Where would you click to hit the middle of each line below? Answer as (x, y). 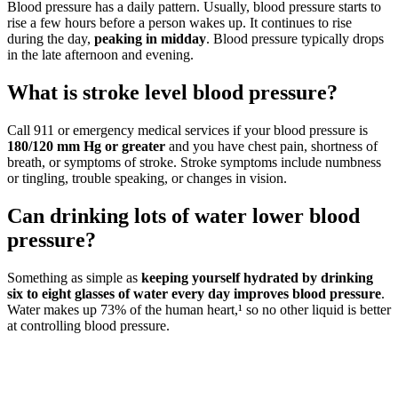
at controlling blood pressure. (88, 325)
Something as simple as (74, 277)
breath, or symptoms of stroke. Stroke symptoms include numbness (194, 163)
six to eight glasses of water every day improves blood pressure (194, 293)
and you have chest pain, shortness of (271, 147)
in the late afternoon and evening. (100, 55)
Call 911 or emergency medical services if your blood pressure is (187, 131)
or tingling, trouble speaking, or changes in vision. (147, 179)
